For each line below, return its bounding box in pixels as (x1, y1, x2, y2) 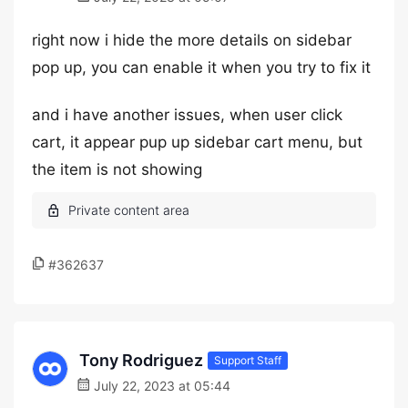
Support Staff (214, 352, 281, 367)
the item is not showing (32, 160, 202, 178)
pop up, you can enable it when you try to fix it (32, 58, 371, 76)
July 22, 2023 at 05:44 (90, 378, 230, 393)
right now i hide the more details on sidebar (32, 31, 352, 49)
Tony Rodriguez (79, 351, 203, 370)
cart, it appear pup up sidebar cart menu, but (32, 133, 362, 151)
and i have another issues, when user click (32, 106, 342, 124)
